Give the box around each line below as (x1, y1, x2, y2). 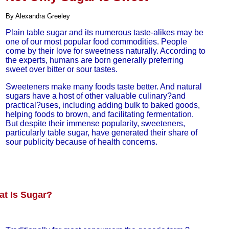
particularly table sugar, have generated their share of (5, 128, 197, 137)
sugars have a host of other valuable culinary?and (5, 91, 186, 100)
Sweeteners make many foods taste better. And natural (5, 82, 202, 91)
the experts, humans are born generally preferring (5, 56, 184, 64)
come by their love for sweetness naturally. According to (5, 47, 205, 55)
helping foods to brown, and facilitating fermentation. (5, 110, 194, 119)
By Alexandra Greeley (5, 12, 70, 20)
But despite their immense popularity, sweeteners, (5, 119, 185, 128)
